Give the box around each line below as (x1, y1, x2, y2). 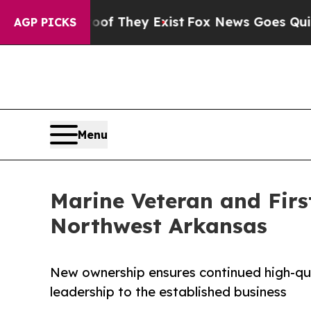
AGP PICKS (14, 15, 76, 29)
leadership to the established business (50, 284, 287, 301)
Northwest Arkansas (50, 212, 267, 239)
